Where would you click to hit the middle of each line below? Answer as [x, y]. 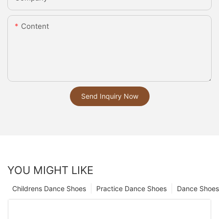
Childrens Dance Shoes [49, 189]
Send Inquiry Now [109, 96]
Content [35, 26]
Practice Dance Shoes [131, 189]
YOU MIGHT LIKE [50, 170]
